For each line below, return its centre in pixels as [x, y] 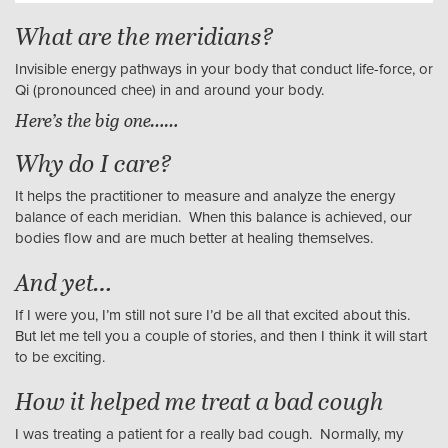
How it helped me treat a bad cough [199, 401]
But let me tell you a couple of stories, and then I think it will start [221, 336]
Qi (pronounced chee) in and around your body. [169, 90]
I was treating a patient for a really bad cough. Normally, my [209, 434]
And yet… [63, 282]
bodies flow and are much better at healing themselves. [194, 238]
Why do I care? [93, 163]
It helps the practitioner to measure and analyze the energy [205, 196]
